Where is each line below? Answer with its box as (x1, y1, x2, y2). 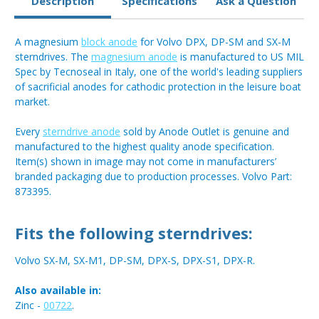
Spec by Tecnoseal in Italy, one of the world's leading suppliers (15, 65, 303, 79)
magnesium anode (91, 50, 177, 64)
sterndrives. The (15, 50, 91, 64)
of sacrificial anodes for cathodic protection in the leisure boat (15, 80, 301, 94)
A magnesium (15, 35, 81, 49)
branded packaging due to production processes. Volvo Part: (15, 169, 292, 184)
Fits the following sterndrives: (15, 222, 253, 244)
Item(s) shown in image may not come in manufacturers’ (15, 155, 276, 169)
